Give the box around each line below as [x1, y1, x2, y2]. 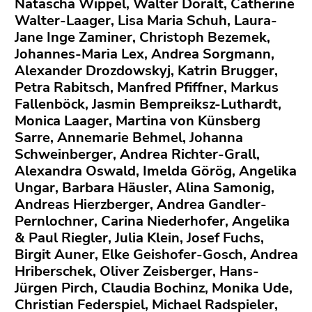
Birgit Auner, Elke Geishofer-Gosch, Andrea [15, 244, 298, 264]
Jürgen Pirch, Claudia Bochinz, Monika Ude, [15, 278, 292, 297]
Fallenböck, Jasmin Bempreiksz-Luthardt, [15, 94, 281, 114]
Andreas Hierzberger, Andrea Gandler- [15, 194, 267, 214]
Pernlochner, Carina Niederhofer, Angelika [15, 211, 290, 231]
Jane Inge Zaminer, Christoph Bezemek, [15, 27, 270, 47]
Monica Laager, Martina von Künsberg [15, 111, 260, 130]
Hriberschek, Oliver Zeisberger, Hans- [15, 261, 259, 281]
